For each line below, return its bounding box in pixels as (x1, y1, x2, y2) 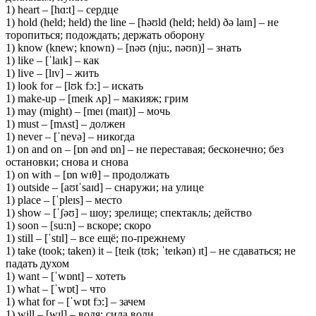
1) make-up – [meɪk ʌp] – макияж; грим (6, 92, 188, 104)
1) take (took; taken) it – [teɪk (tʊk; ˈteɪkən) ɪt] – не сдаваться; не (6, 244, 296, 257)
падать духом (6, 257, 69, 269)
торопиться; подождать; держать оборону (6, 28, 205, 41)
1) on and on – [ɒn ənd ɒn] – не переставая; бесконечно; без (6, 142, 284, 155)
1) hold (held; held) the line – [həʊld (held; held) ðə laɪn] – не (6, 16, 279, 28)
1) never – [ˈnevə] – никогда (6, 130, 135, 142)
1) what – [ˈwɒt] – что (6, 282, 106, 295)
